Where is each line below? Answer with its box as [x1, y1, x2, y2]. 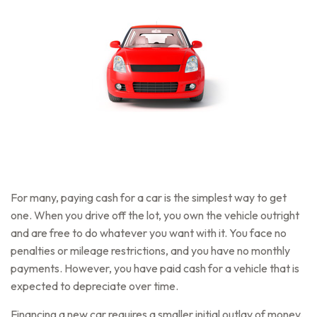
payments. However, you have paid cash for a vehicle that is [11, 261, 299, 275]
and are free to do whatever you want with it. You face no [11, 226, 287, 240]
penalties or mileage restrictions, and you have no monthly [11, 243, 290, 258]
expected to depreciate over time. [11, 279, 178, 293]
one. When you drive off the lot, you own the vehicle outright [11, 208, 299, 222]
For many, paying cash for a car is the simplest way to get [11, 190, 287, 204]
